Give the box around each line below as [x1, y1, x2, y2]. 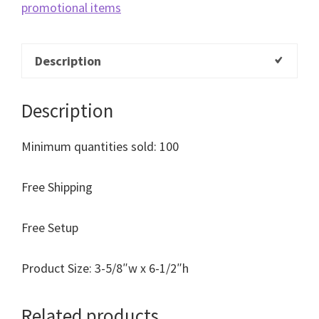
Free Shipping [21, 178, 93, 195]
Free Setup [21, 219, 78, 236]
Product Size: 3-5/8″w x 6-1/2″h [21, 259, 189, 276]
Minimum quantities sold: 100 [21, 137, 179, 155]
